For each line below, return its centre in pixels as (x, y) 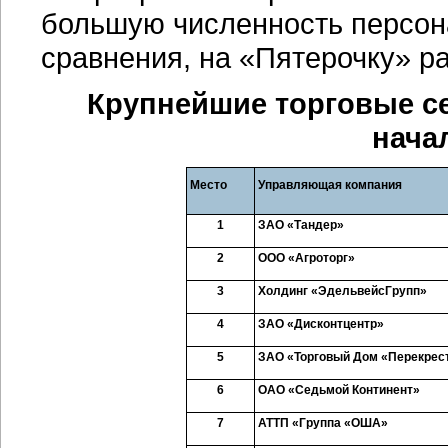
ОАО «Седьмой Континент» (339, 390)
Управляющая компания (330, 185)
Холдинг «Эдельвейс (321, 291)
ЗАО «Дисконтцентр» (321, 324)
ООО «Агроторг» (306, 258)
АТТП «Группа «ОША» (323, 423)
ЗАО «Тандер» (301, 225)
